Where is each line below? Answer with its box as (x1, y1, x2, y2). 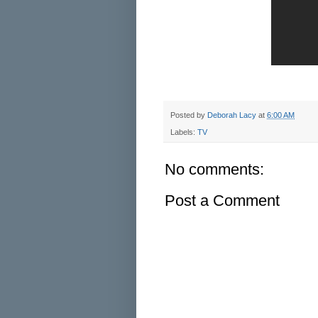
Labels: (170, 127, 197, 136)
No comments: (165, 160, 264, 178)
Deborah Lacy (207, 110, 256, 119)
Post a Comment (165, 191, 280, 209)
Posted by (170, 110, 207, 119)
